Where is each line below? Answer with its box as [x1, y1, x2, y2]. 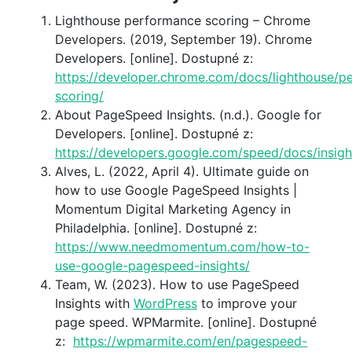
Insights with [55, 295, 134, 311]
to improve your [197, 295, 297, 311]
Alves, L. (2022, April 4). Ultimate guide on [55, 163, 309, 179]
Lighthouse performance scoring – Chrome [55, 12, 310, 28]
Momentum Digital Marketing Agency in [55, 200, 291, 217]
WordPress [134, 295, 197, 311]
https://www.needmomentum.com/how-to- [55, 238, 310, 255]
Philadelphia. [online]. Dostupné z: [55, 219, 257, 236]
